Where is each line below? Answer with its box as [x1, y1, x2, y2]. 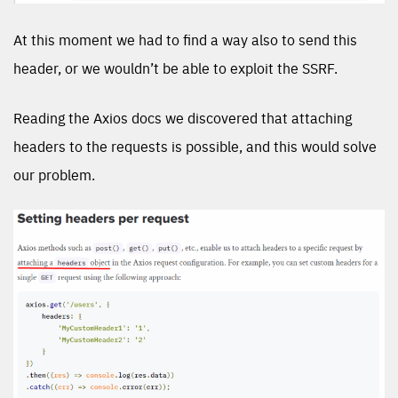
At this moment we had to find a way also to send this [13, 29, 357, 50]
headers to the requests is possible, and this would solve [13, 136, 377, 156]
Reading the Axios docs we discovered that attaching [13, 107, 352, 128]
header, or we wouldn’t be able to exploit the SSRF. [13, 58, 338, 78]
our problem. [13, 164, 95, 185]
